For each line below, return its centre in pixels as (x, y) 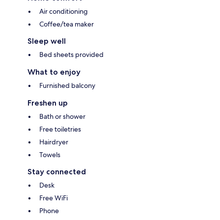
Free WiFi (54, 198)
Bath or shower (62, 116)
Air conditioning (64, 11)
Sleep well (47, 41)
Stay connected (57, 171)
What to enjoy (54, 72)
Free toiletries (60, 129)
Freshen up (48, 103)
